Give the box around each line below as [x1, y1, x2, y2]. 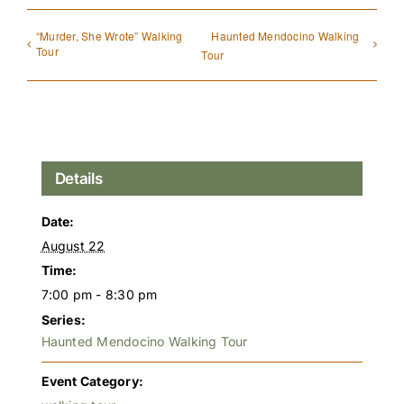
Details [54, 170, 103, 188]
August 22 [41, 238, 106, 254]
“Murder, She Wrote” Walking [36, 27, 183, 43]
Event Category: [41, 373, 144, 390]
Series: [41, 312, 87, 328]
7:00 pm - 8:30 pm [41, 287, 158, 303]
